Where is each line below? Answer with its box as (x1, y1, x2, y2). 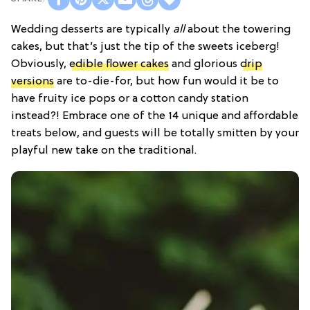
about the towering (185, 23, 291, 36)
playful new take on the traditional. (11, 144, 197, 157)
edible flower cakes (69, 57, 169, 71)
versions (11, 75, 54, 88)
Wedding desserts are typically (11, 23, 173, 36)
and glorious (169, 57, 240, 71)
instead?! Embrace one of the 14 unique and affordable (11, 109, 298, 122)
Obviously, (11, 57, 69, 71)
